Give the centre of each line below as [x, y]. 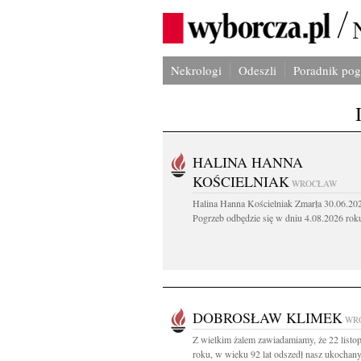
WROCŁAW [314, 183]
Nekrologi [196, 70]
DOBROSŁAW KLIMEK [268, 317]
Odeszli [257, 70]
